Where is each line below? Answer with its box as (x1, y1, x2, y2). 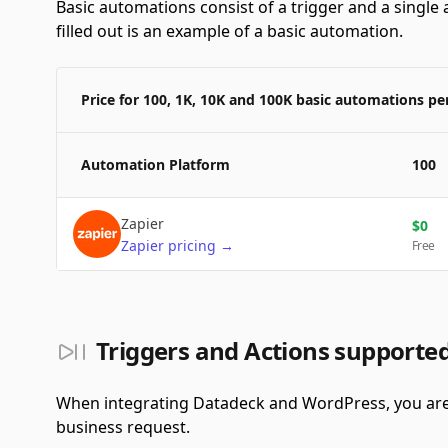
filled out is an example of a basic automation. (56, 20, 403, 42)
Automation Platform (81, 155, 230, 174)
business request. (56, 416, 190, 438)
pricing (168, 236, 216, 255)
